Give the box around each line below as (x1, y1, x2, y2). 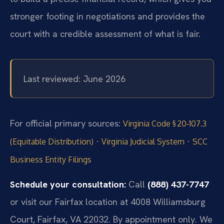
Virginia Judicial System (101, 136, 184, 146)
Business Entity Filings (10, 154, 91, 164)
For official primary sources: (10, 117, 123, 129)
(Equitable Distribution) (10, 136, 93, 146)
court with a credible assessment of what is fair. (10, 28, 200, 40)
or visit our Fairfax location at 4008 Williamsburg (10, 196, 205, 208)
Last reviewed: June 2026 (23, 72, 125, 84)
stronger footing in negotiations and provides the (10, 10, 205, 22)
